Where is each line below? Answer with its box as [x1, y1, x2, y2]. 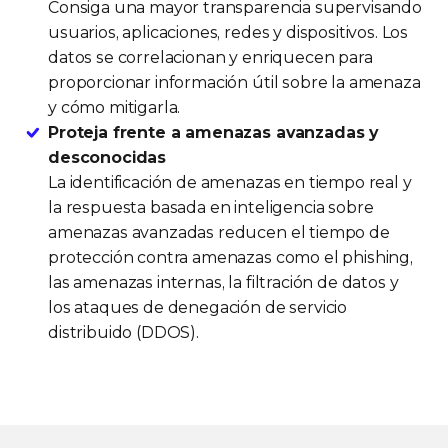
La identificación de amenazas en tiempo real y [48, 173, 412, 193]
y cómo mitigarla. [48, 98, 181, 118]
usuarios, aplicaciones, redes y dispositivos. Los [48, 23, 409, 43]
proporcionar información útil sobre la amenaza [48, 73, 421, 93]
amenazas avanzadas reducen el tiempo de [48, 223, 390, 243]
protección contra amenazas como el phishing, [48, 248, 413, 268]
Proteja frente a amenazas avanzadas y [48, 123, 379, 143]
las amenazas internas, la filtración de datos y [48, 273, 399, 293]
